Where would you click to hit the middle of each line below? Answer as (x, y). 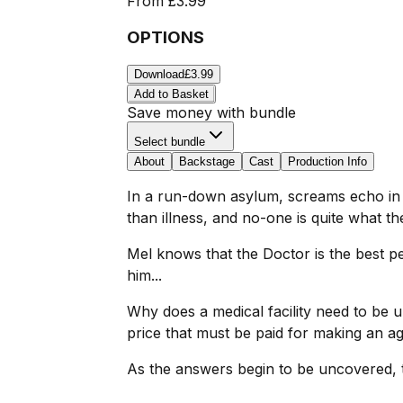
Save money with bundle (211, 113)
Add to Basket (171, 94)
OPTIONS (165, 37)
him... (144, 276)
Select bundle (169, 142)
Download (159, 75)
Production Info (327, 162)
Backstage (206, 162)
